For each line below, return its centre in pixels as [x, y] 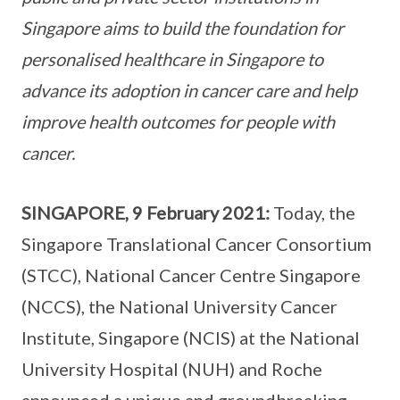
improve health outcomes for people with [178, 122]
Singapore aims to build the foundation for [183, 28]
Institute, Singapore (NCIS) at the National [191, 338]
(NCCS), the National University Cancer [179, 307]
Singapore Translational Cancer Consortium [196, 244]
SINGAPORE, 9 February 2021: [146, 213]
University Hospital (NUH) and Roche [172, 369]
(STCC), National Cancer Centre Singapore [191, 275]
